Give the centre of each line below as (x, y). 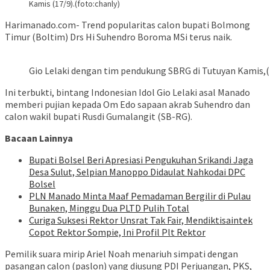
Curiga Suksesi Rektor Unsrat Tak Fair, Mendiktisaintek (141, 220)
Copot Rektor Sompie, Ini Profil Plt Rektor (117, 232)
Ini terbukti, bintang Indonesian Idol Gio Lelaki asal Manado (127, 93)
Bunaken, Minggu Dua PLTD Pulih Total (109, 208)
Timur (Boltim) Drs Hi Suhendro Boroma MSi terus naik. (118, 37)
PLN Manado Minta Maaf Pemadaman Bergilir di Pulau (140, 196)
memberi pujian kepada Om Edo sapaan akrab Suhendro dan (127, 105)
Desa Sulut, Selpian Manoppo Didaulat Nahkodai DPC (137, 172)
